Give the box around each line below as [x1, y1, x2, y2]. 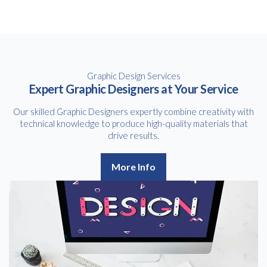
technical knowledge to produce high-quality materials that [19, 117, 248, 129]
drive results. [108, 129, 159, 141]
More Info [111, 160, 156, 172]
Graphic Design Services [86, 70, 181, 81]
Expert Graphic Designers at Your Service [29, 81, 238, 96]
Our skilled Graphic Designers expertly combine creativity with [13, 105, 254, 117]
